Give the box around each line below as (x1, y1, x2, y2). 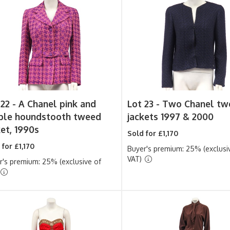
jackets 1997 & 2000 (127, 111, 214, 122)
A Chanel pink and (18, 98, 96, 109)
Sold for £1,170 (127, 129, 179, 138)
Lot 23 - (127, 98, 163, 109)
